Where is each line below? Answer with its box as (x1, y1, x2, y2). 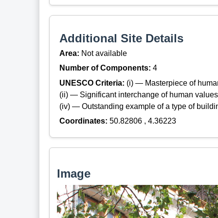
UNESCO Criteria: (59, 78, 127, 87)
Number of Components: (59, 64, 153, 73)
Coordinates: (59, 116, 109, 125)
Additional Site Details (59, 32, 183, 45)
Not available (81, 49, 127, 57)
